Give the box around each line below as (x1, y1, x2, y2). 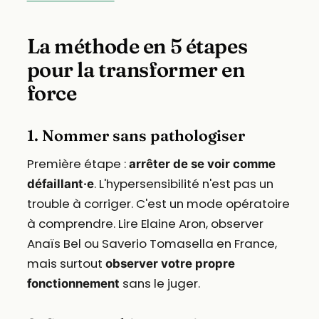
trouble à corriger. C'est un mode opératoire (26, 195, 290, 213)
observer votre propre (105, 256, 235, 271)
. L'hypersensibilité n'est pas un (93, 175, 273, 193)
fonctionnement (26, 276, 120, 291)
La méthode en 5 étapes (26, 33, 248, 59)
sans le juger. (119, 275, 200, 293)
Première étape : (26, 155, 129, 173)
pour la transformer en (26, 57, 245, 83)
